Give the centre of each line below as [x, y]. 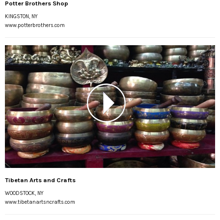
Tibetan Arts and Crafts [40, 180]
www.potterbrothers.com [35, 25]
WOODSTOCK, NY [24, 193]
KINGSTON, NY [21, 16]
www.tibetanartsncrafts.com [40, 202]
